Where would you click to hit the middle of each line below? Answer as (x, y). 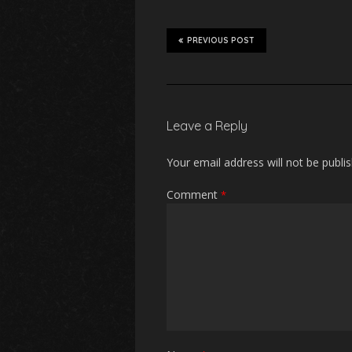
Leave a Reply (207, 126)
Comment (194, 194)
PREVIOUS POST (221, 40)
